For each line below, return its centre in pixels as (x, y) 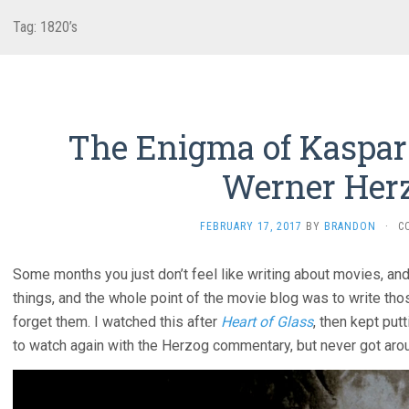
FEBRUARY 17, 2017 (251, 226)
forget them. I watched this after (117, 322)
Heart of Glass (267, 322)
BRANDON (350, 226)
